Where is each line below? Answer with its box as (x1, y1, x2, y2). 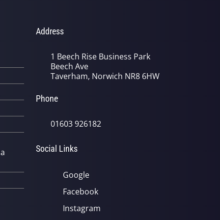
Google (63, 169, 89, 180)
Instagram (63, 202, 101, 214)
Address (36, 26, 64, 36)
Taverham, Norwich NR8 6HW (51, 70, 160, 82)
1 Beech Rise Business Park (51, 51, 150, 62)
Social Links (36, 143, 78, 154)
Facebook (63, 186, 98, 197)
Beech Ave (51, 60, 88, 72)
